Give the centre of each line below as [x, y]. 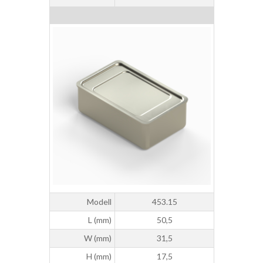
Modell [99, 202]
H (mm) [99, 257]
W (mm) [98, 238]
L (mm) [100, 220]
